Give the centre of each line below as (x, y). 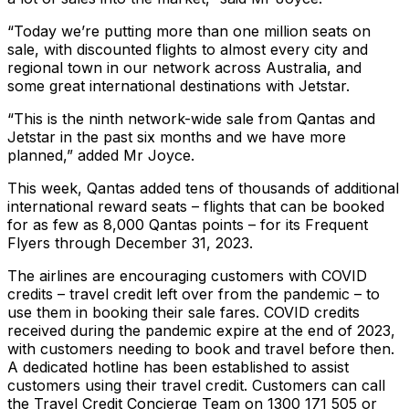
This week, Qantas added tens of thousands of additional (203, 189)
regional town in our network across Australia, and (184, 68)
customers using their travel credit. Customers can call (196, 386)
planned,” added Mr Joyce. (101, 156)
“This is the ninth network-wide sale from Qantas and (191, 119)
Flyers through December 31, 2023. (130, 243)
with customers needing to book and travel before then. (201, 349)
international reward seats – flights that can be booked (196, 207)
